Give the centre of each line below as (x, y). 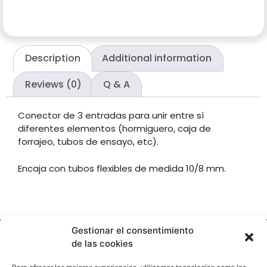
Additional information (156, 58)
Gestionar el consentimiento (133, 230)
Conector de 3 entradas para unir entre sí (111, 116)
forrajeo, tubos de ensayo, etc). (88, 142)
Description (53, 58)
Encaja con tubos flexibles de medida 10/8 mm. (122, 168)
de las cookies (102, 243)
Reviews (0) (54, 84)
